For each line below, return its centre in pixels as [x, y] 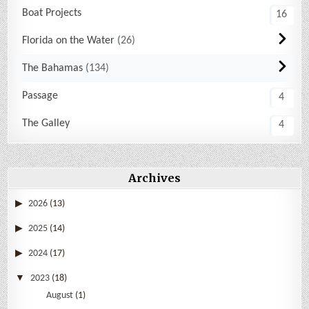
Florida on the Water [69, 41]
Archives [154, 178]
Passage [40, 96]
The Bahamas [53, 69]
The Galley [46, 124]
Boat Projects [52, 13]
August [60, 296]
